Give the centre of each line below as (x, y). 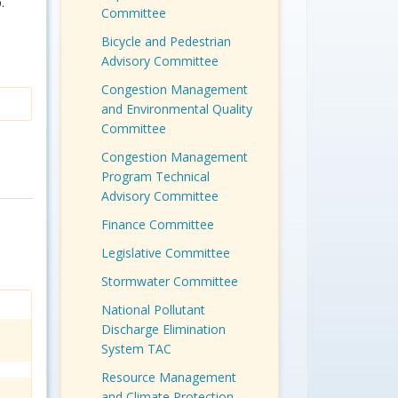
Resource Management (168, 378)
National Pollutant (153, 310)
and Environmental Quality (176, 109)
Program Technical (155, 177)
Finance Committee (157, 225)
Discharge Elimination (163, 330)
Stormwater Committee (169, 282)
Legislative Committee (165, 253)
